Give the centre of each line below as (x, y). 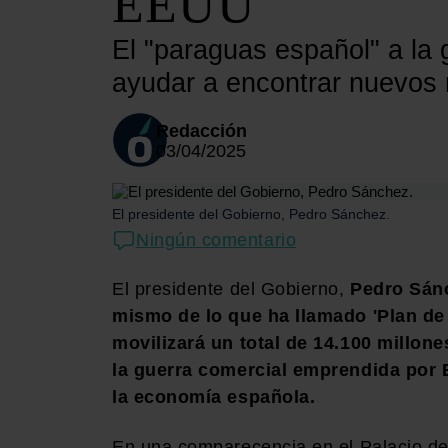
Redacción (202, 131)
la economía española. (214, 396)
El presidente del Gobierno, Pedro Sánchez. (251, 213)
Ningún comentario (216, 240)
